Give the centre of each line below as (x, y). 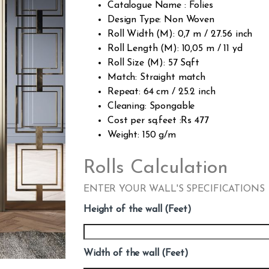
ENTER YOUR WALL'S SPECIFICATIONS (174, 189)
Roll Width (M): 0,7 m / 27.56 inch (180, 35)
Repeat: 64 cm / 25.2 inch (162, 92)
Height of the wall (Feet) (138, 210)
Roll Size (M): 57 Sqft (153, 63)
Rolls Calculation (156, 168)
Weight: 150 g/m (142, 135)
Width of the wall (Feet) (136, 253)
